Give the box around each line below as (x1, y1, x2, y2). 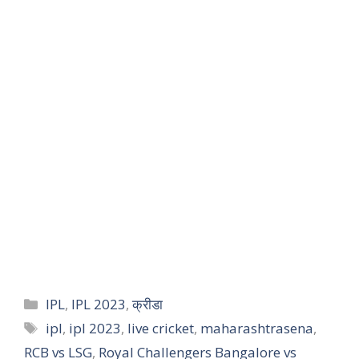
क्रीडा (132, 295, 163, 314)
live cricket (127, 319, 195, 338)
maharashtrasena (200, 319, 314, 338)
